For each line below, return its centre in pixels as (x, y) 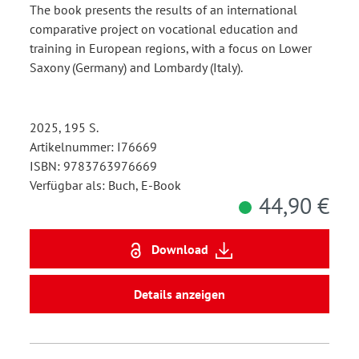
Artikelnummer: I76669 (93, 147)
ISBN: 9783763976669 (93, 166)
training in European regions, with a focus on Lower (171, 48)
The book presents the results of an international (163, 10)
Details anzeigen (179, 294)
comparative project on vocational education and (164, 29)
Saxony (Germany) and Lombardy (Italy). (136, 68)
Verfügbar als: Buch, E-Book (105, 186)
